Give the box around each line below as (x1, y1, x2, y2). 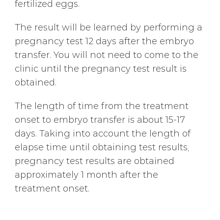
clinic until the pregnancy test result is (15, 62, 187, 74)
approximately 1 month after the (15, 168, 158, 180)
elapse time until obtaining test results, (15, 141, 189, 153)
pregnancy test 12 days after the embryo (15, 35, 194, 47)
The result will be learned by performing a (15, 21, 202, 33)
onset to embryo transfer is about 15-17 (15, 113, 185, 125)
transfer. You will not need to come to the (15, 49, 198, 60)
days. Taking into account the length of (15, 127, 191, 139)
